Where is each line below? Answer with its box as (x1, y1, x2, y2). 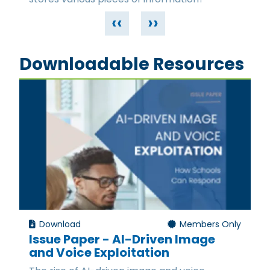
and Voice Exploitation (29, 243, 169, 261)
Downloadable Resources (19, 52, 244, 77)
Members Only (177, 218, 241, 231)
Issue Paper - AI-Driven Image (29, 230, 215, 248)
